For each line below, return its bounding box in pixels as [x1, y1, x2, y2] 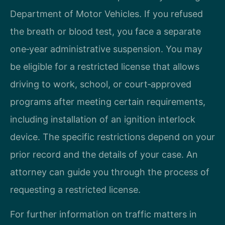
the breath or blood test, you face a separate [10, 26, 201, 37]
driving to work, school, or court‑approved [10, 78, 191, 89]
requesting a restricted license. [10, 184, 141, 195]
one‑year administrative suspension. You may [10, 43, 202, 54]
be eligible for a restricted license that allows [10, 61, 199, 72]
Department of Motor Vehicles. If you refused [10, 8, 203, 19]
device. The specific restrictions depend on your [10, 131, 215, 142]
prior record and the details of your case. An [10, 149, 198, 160]
